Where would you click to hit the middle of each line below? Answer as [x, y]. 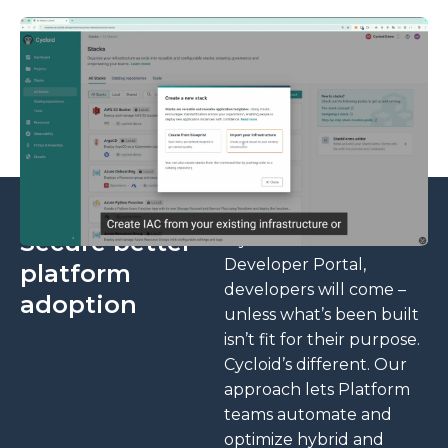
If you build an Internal [316, 239]
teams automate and [308, 414]
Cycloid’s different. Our [315, 364]
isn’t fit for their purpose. [322, 339]
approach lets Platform [317, 389]
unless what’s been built [321, 314]
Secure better [106, 242]
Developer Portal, [295, 264]
